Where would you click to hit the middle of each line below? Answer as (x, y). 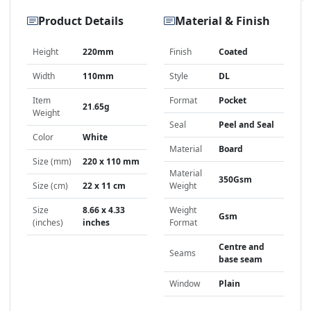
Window (185, 284)
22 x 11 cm (104, 186)
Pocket (233, 101)
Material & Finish (222, 20)
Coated (233, 52)
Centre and (242, 247)
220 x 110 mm (111, 162)
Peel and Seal (246, 125)
